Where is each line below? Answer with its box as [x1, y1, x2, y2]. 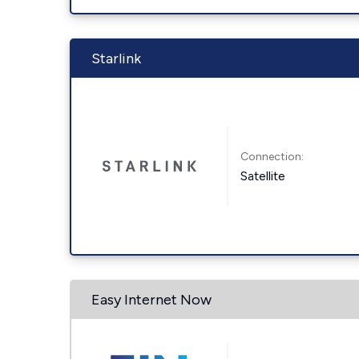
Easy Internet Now [91, 291, 212, 309]
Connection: [240, 149, 305, 163]
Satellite [240, 167, 286, 184]
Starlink [91, 50, 141, 67]
